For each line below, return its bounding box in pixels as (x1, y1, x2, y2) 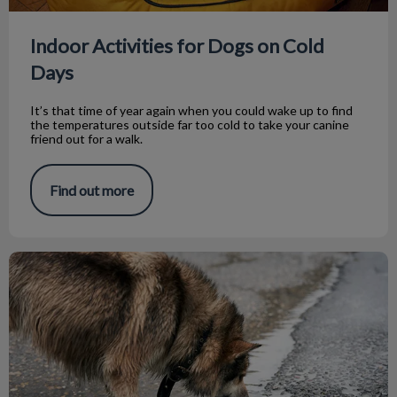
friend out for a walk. (30, 130, 143, 146)
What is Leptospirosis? (9, 251, 146, 269)
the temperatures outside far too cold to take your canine (30, 116, 349, 132)
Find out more (50, 181, 134, 198)
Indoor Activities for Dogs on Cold (30, 33, 324, 58)
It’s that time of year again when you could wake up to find (30, 102, 353, 118)
